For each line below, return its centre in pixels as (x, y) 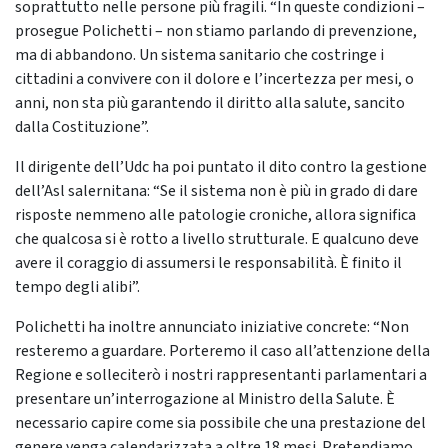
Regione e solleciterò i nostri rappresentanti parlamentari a (221, 375)
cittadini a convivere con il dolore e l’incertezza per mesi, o (214, 79)
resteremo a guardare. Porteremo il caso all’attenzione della (222, 351)
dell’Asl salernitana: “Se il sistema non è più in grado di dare (216, 191)
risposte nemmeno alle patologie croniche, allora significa (215, 215)
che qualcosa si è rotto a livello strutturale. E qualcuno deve (217, 239)
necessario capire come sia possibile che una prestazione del (220, 423)
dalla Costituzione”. (82, 127)
